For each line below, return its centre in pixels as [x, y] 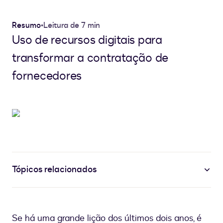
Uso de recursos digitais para [87, 40]
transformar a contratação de [90, 58]
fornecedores [47, 76]
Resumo [26, 26]
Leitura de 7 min [72, 26]
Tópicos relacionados [54, 170]
